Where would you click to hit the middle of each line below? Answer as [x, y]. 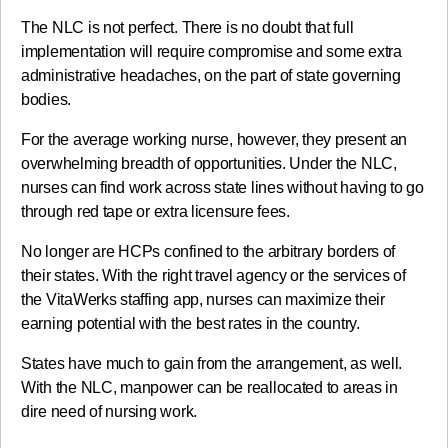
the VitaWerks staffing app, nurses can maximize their [203, 300]
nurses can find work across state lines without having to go [222, 188]
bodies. [46, 100]
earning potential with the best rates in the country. [190, 324]
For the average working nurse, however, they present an [214, 140]
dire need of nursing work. [109, 412]
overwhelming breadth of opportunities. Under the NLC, [209, 164]
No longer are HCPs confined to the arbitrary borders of [208, 252]
